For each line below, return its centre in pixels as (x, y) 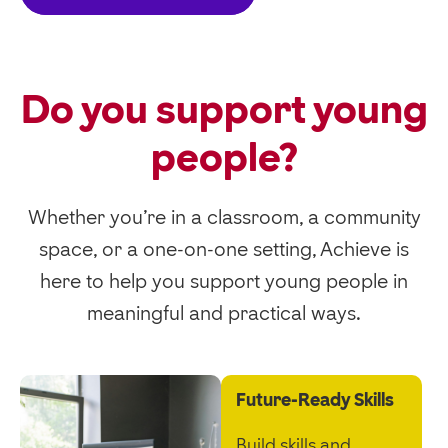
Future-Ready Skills (314, 400)
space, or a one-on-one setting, (177, 249)
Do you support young (224, 109)
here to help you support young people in (224, 281)
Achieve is (362, 249)
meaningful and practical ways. (224, 313)
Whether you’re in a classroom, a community (224, 217)
